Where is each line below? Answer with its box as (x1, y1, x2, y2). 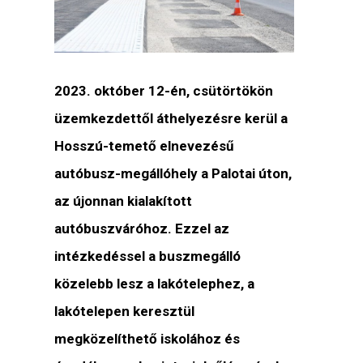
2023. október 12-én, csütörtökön (54, 83, 274, 100)
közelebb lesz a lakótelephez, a (54, 275, 255, 293)
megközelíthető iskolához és (54, 331, 241, 348)
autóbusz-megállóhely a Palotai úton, (54, 165, 293, 182)
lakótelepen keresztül (54, 303, 195, 320)
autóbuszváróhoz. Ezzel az (54, 220, 230, 237)
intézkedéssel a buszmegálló (54, 248, 241, 265)
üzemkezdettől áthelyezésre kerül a (54, 110, 288, 127)
